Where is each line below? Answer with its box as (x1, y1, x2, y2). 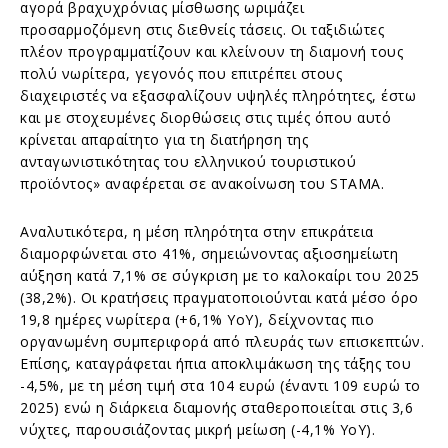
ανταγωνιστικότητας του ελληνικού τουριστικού (20, 151, 356, 171)
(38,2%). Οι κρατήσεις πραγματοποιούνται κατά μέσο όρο (20, 287, 419, 307)
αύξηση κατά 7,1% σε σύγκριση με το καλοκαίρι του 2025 (20, 265, 420, 285)
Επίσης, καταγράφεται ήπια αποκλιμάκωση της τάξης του (20, 353, 411, 373)
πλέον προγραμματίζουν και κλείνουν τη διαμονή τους (20, 41, 403, 61)
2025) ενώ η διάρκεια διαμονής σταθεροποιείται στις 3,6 (20, 397, 413, 417)
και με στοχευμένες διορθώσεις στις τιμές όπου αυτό (20, 107, 391, 127)
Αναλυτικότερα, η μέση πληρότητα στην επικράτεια (20, 221, 374, 241)
